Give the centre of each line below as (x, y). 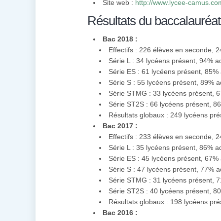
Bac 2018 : (120, 39)
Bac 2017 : (120, 126)
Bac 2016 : (120, 213)
